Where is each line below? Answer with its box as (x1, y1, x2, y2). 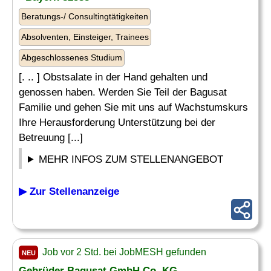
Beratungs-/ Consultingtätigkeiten (21, 11, 148, 21)
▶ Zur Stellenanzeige (19, 186, 119, 197)
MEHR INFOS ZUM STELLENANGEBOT (39, 154, 224, 165)
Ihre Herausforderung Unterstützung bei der (19, 117, 215, 128)
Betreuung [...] (19, 132, 83, 143)
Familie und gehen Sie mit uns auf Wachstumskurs (19, 102, 248, 113)
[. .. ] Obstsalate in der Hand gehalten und (19, 71, 207, 83)
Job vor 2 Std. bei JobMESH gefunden (40, 247, 206, 257)
